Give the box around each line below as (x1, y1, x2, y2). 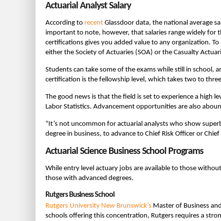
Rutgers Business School (45, 190, 114, 199)
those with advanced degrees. (45, 174, 134, 182)
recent (84, 19, 103, 27)
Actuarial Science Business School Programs (45, 146, 203, 156)
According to (45, 19, 84, 27)
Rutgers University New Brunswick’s (45, 202, 151, 210)
